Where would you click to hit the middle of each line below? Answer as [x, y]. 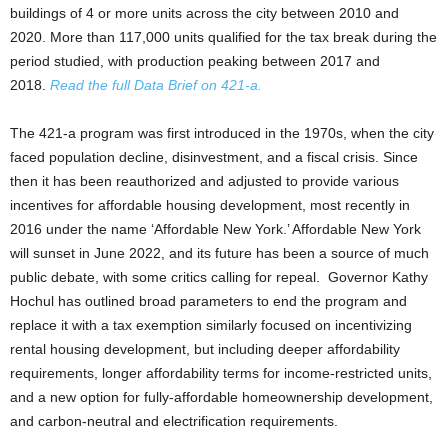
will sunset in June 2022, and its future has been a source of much [219, 253]
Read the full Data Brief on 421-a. [156, 85]
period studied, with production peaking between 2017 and [195, 61]
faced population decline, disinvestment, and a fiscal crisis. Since [214, 157]
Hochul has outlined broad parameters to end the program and [208, 301]
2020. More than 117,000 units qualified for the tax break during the [223, 37]
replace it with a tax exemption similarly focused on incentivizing [211, 325]
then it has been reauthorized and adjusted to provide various [204, 181]
